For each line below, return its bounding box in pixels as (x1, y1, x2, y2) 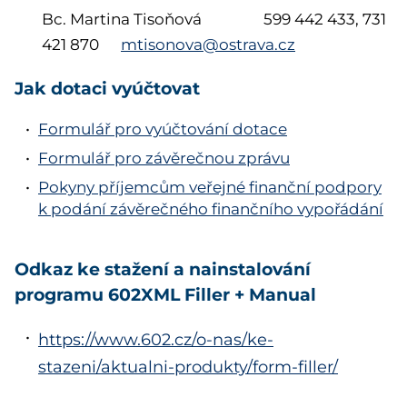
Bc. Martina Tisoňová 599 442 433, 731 (42, 10, 386, 29)
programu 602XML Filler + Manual (15, 282, 316, 305)
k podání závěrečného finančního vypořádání (37, 199, 383, 218)
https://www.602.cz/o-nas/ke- (37, 329, 273, 350)
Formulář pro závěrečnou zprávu (37, 148, 290, 167)
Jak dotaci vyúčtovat (15, 76, 200, 100)
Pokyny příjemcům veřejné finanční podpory (37, 177, 382, 196)
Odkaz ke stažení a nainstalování (15, 256, 311, 280)
